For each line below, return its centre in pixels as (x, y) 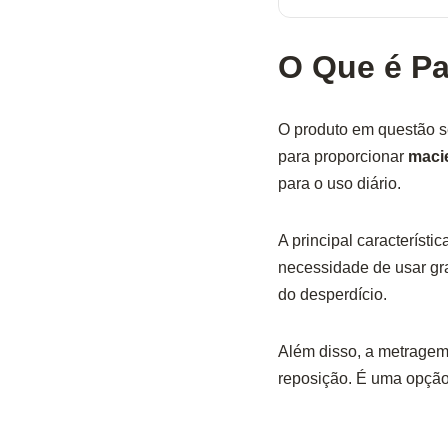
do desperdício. (332, 295)
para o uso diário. (339, 184)
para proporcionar (342, 157)
